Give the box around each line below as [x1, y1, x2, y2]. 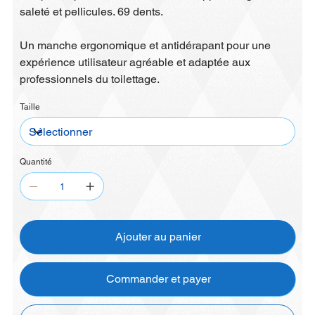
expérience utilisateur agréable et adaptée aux [20, 56, 251, 70]
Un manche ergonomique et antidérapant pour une [20, 39, 271, 53]
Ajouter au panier [115, 230, 201, 244]
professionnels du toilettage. [20, 72, 160, 86]
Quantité [20, 157, 53, 167]
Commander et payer [105, 272, 211, 286]
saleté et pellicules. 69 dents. [20, 5, 164, 19]
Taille [20, 102, 41, 112]
